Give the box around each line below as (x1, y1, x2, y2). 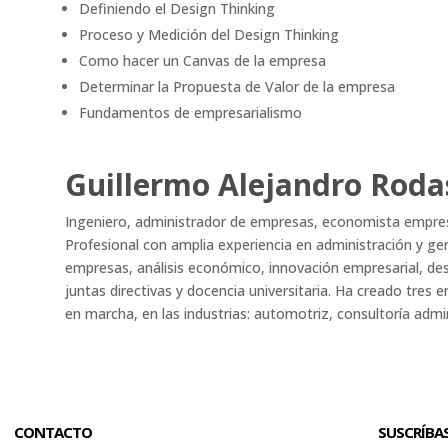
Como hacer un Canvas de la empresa (78, 51, 326, 71)
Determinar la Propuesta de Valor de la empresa (78, 77, 395, 97)
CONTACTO (13, 422, 92, 443)
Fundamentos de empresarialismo (78, 103, 302, 123)
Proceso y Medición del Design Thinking (78, 25, 339, 45)
